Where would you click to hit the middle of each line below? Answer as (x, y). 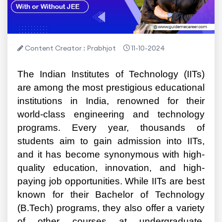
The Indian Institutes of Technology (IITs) (111, 74)
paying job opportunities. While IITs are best (111, 181)
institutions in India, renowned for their (111, 101)
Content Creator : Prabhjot (70, 48)
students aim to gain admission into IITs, (111, 141)
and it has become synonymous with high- (111, 155)
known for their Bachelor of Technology (111, 195)
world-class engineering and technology (111, 114)
